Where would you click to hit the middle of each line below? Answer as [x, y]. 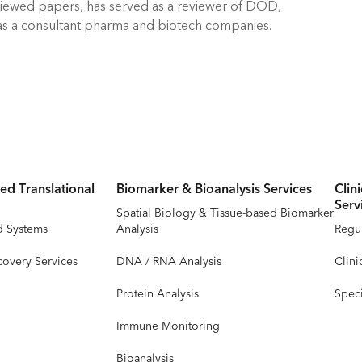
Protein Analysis [158, 294]
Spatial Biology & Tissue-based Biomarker [225, 213]
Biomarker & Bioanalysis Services [215, 189]
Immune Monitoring [168, 326]
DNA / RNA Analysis [169, 261]
